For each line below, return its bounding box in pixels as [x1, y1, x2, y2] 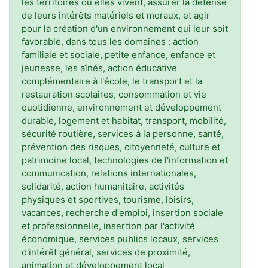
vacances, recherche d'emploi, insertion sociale [22, 207, 223, 218]
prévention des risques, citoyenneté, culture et [22, 141, 220, 153]
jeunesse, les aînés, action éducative [22, 62, 177, 74]
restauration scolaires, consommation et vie [22, 89, 206, 100]
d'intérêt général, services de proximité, [22, 246, 190, 258]
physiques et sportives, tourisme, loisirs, [22, 194, 194, 205]
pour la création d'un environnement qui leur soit [22, 23, 228, 34]
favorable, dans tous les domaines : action [22, 36, 199, 47]
